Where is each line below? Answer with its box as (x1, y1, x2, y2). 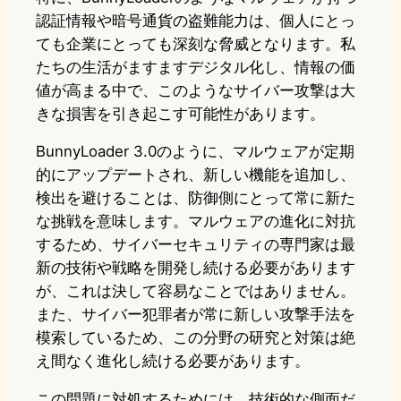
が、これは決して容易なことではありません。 (36, 282, 355, 301)
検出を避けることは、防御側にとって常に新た (36, 189, 355, 208)
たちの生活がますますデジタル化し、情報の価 (36, 57, 355, 76)
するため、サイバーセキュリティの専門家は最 (36, 235, 355, 254)
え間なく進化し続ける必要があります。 (36, 352, 310, 371)
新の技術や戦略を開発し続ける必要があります (36, 259, 355, 277)
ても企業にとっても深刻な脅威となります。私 (36, 34, 355, 53)
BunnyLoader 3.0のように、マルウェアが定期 (36, 142, 354, 161)
